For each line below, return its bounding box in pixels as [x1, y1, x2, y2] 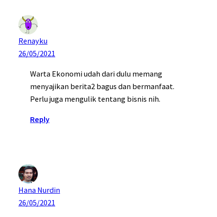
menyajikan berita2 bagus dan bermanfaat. [30, 81, 174, 91]
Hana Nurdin [18, 185, 60, 195]
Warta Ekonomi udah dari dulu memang [30, 68, 162, 78]
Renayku [18, 35, 47, 46]
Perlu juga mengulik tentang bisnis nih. [30, 93, 160, 104]
